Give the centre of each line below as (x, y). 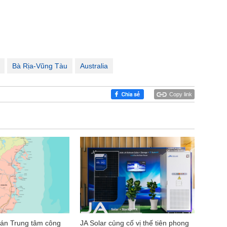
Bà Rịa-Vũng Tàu (40, 66)
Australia (94, 66)
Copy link (181, 94)
